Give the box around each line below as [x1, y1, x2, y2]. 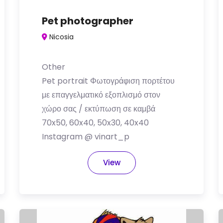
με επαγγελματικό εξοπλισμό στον [42, 89, 160, 101]
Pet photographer [42, 14, 133, 28]
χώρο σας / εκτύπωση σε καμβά [42, 103, 155, 114]
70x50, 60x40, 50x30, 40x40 [42, 117, 149, 128]
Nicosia [49, 32, 74, 42]
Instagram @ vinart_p [42, 131, 129, 142]
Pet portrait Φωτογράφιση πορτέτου [42, 75, 175, 87]
